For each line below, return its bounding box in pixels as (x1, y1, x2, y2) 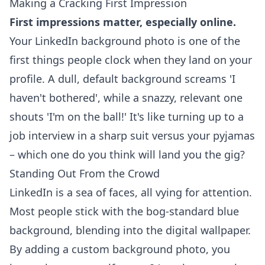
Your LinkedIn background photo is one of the (9, 34, 240, 48)
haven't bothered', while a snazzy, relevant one (9, 91, 243, 105)
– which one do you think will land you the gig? (9, 147, 245, 161)
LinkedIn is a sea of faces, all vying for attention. (9, 185, 252, 199)
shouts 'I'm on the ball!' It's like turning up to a (9, 109, 244, 124)
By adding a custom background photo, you (9, 242, 230, 256)
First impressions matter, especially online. (9, 15, 236, 29)
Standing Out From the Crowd (9, 166, 160, 180)
